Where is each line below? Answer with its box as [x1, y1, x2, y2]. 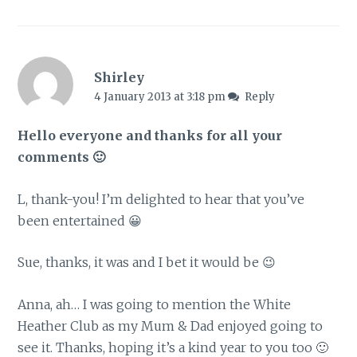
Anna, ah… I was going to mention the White [18, 296, 292, 312]
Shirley [93, 69, 144, 85]
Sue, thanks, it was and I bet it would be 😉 [18, 254, 277, 271]
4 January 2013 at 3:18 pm [93, 89, 228, 104]
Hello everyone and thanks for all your [18, 127, 283, 144]
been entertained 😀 [18, 212, 143, 229]
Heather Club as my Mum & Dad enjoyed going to [18, 317, 324, 334]
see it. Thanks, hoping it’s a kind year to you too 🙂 [18, 339, 329, 355]
